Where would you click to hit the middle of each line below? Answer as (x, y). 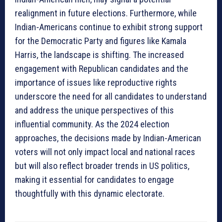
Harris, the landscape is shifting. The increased (99, 55)
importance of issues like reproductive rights (96, 83)
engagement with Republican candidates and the (102, 69)
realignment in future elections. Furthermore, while (106, 13)
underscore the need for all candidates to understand (111, 97)
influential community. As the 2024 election (92, 124)
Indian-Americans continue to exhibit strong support (109, 27)
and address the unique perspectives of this (94, 111)
